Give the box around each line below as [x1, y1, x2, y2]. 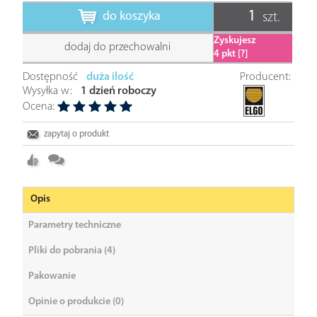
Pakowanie [28, 270, 76, 282]
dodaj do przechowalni [64, 41, 171, 53]
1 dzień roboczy [81, 85, 156, 97]
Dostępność [23, 71, 78, 83]
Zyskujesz [213, 35, 258, 46]
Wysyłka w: [23, 85, 72, 97]
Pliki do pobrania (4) [28, 245, 115, 256]
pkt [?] [219, 48, 248, 59]
